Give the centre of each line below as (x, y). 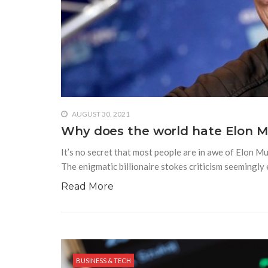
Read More (87, 186)
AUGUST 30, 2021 (100, 114)
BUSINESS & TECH (103, 260)
